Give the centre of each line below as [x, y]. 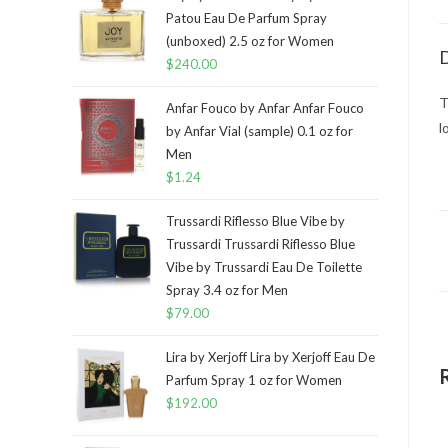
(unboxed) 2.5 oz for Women [250, 41]
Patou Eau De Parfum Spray [246, 18]
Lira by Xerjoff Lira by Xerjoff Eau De [270, 357]
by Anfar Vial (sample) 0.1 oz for [259, 131]
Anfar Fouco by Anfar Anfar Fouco [265, 108]
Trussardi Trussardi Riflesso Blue [260, 244]
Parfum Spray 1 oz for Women [254, 380]
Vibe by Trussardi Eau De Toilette [264, 267]
